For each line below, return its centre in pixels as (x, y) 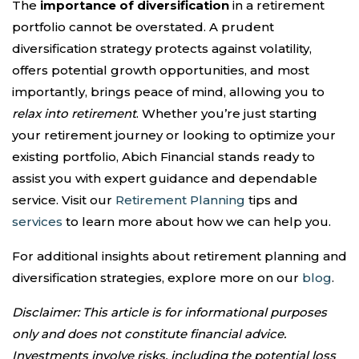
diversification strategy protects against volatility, (162, 48)
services (37, 222)
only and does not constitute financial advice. (149, 334)
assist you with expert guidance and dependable (165, 178)
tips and (272, 200)
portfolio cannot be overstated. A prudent (143, 27)
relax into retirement (74, 113)
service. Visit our (64, 200)
